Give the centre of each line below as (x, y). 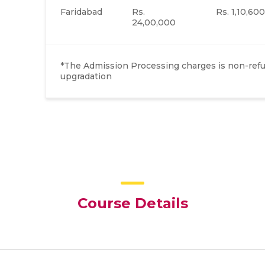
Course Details (132, 203)
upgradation (86, 76)
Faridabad (81, 12)
